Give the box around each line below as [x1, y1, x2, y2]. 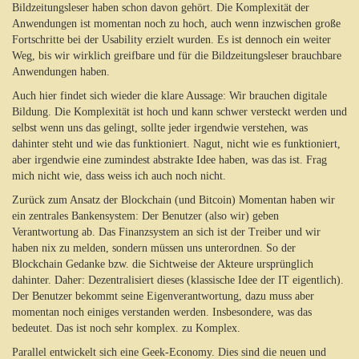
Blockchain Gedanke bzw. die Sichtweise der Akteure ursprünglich [12, 258, 313, 270]
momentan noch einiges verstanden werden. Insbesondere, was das [12, 306, 312, 318]
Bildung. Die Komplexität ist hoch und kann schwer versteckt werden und [12, 106, 347, 118]
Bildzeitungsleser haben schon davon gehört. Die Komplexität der [12, 2, 309, 14]
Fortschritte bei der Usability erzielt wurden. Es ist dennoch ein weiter [12, 34, 331, 46]
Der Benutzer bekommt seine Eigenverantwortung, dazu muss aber [12, 290, 314, 302]
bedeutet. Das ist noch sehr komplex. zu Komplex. [12, 322, 240, 334]
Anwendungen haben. [12, 66, 110, 78]
